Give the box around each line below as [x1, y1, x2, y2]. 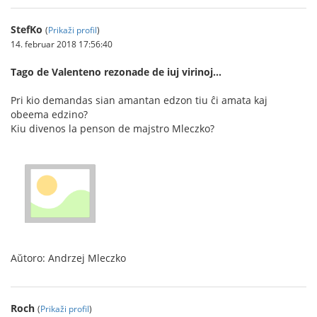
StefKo [11, 22, 42, 36]
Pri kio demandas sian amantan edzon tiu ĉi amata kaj [11, 93, 267, 107]
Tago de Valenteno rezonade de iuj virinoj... [11, 64, 221, 79]
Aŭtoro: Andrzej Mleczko [11, 250, 126, 265]
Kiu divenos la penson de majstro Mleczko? [11, 121, 214, 135]
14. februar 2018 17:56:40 [11, 38, 113, 50]
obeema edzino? [11, 107, 88, 121]
